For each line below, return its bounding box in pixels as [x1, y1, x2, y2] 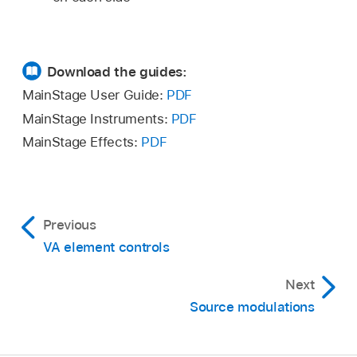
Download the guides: [46, 64, 187, 80]
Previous [42, 217, 96, 233]
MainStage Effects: [22, 134, 142, 151]
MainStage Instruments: [22, 110, 171, 127]
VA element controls [42, 239, 170, 256]
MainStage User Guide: [22, 87, 167, 104]
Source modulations [189, 299, 315, 316]
